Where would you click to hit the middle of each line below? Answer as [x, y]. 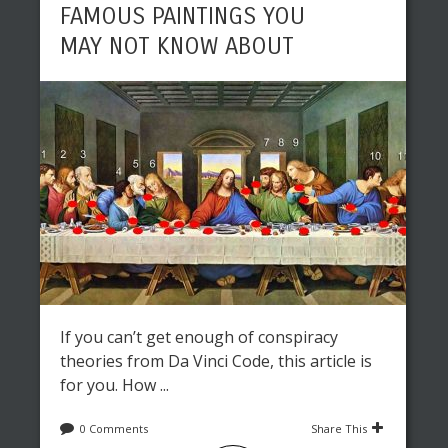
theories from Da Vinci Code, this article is [216, 361]
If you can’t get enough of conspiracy [199, 337]
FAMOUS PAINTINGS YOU [182, 16]
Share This [339, 428]
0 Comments [114, 428]
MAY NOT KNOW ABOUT [177, 46]
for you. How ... [114, 385]
